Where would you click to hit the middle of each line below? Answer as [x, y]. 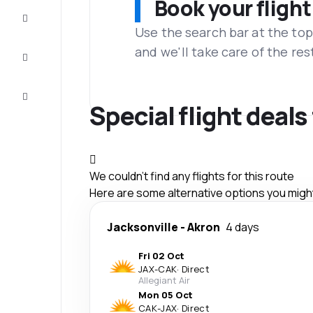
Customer [50, 92]
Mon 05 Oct [166, 294]
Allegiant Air [164, 280]
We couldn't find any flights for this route [192, 176]
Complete [50, 14]
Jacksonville [143, 227]
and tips [52, 64]
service [50, 103]
